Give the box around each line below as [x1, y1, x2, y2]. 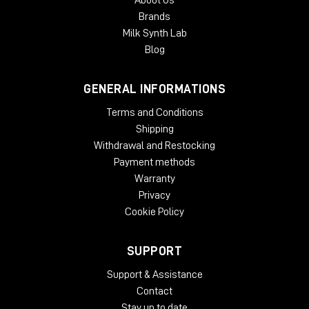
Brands [139, 11, 170, 23]
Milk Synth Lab [122, 28, 187, 39]
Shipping [135, 123, 174, 135]
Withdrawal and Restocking [94, 140, 215, 152]
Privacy [139, 190, 170, 201]
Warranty [134, 173, 175, 185]
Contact [137, 286, 172, 297]
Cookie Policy [125, 206, 184, 218]
